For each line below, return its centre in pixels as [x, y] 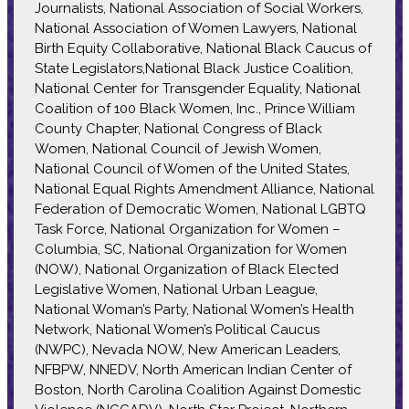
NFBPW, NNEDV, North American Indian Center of [193, 369]
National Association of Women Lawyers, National [195, 28]
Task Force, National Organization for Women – [187, 229]
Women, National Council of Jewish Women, [178, 148]
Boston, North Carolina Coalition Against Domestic [198, 389]
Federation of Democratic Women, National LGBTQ [200, 209]
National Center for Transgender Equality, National [197, 88]
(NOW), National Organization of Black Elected [186, 269]
